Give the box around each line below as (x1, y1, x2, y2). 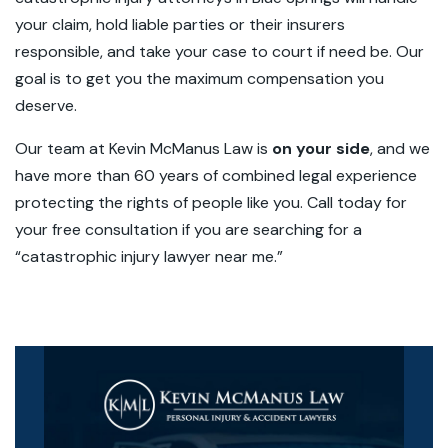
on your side (272, 138, 370, 159)
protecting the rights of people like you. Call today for (15, 192, 407, 213)
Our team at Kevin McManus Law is (15, 138, 272, 159)
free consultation (52, 219, 178, 240)
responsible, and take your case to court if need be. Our (15, 41, 424, 62)
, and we (370, 138, 430, 159)
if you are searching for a (178, 219, 362, 240)
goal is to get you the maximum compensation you (15, 68, 384, 89)
